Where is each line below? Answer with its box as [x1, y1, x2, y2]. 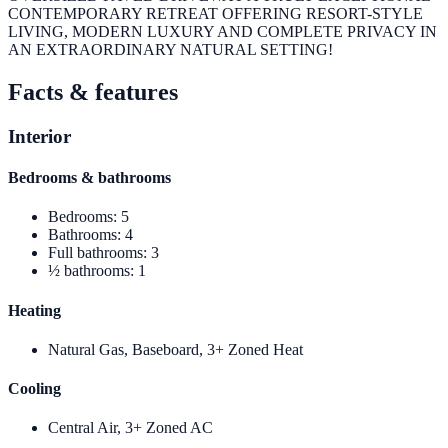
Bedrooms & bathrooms [8, 169, 171, 187]
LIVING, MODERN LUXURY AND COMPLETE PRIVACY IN [8, 23, 437, 41]
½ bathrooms [48, 262, 130, 280]
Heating [8, 301, 61, 319]
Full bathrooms [48, 244, 143, 262]
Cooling [8, 380, 61, 398]
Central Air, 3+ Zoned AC [48, 419, 213, 437]
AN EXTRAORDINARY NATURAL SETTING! [8, 41, 333, 59]
